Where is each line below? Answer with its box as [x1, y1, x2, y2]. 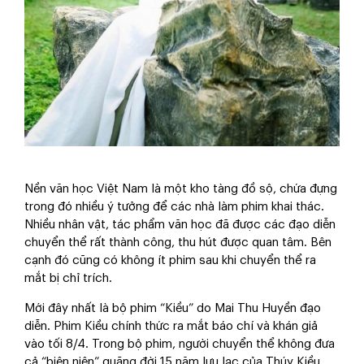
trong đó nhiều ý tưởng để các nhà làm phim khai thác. [24, 201, 324, 214]
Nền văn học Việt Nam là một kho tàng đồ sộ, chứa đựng [24, 183, 337, 196]
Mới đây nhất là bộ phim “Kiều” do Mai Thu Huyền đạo [24, 302, 321, 315]
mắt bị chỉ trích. [24, 272, 112, 285]
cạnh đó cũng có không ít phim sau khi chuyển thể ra [24, 254, 316, 267]
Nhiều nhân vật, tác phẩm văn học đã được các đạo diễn [24, 219, 336, 232]
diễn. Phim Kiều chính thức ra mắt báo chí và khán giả [24, 320, 318, 333]
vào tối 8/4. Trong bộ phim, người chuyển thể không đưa [24, 338, 335, 351]
